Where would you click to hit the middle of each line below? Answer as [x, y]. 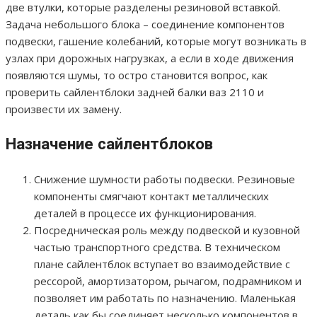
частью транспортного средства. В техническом [157, 247]
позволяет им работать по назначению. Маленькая [165, 298]
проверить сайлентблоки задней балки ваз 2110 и [135, 92]
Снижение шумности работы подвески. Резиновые [165, 179]
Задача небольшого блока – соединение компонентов [145, 24]
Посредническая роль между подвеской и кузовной [167, 230]
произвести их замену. [64, 109]
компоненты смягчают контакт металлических [151, 196]
